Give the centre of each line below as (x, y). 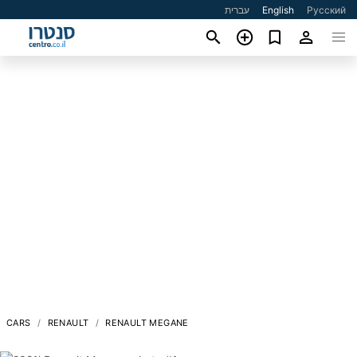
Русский (327, 10)
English (279, 10)
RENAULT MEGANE (147, 322)
